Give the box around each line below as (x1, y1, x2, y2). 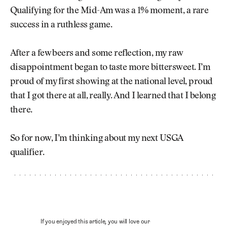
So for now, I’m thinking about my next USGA (10, 134, 183, 144)
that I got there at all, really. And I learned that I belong (10, 91, 216, 101)
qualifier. (10, 148, 45, 158)
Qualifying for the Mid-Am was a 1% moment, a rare (10, 6, 209, 16)
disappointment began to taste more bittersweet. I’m (10, 63, 211, 72)
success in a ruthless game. (10, 20, 112, 30)
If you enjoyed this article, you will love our (41, 218, 150, 225)
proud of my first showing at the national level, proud (10, 77, 213, 87)
